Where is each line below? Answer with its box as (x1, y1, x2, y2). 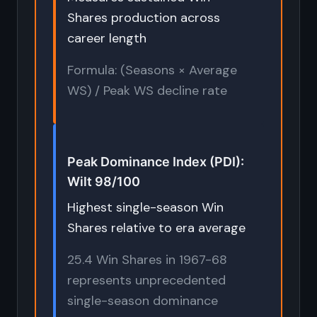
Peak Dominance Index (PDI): (67, 154, 244, 169)
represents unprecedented (67, 272, 226, 289)
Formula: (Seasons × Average (67, 62, 237, 79)
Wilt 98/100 (67, 174, 140, 189)
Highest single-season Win (67, 199, 224, 216)
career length (67, 30, 146, 47)
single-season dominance (67, 292, 218, 309)
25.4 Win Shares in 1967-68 (67, 251, 227, 268)
